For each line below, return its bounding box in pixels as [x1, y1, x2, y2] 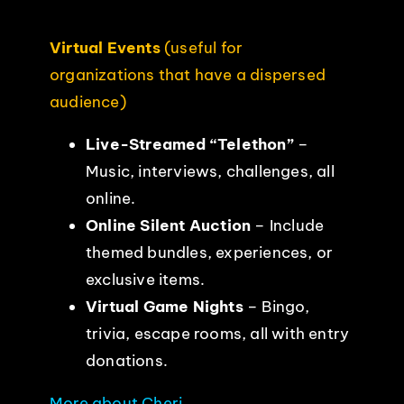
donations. [85, 350, 168, 371]
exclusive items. [85, 269, 206, 289]
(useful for [163, 37, 243, 58]
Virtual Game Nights [85, 296, 243, 317]
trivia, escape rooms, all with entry [85, 323, 350, 344]
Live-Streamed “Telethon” [85, 133, 294, 154]
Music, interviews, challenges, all [85, 161, 335, 181]
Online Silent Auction [85, 215, 252, 235]
